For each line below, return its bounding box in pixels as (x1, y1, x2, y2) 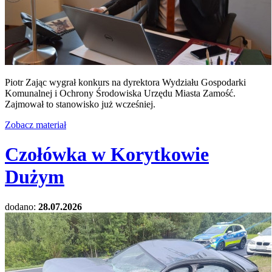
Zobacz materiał (5, 119, 66, 130)
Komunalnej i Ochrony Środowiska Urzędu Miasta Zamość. (5, 87, 236, 98)
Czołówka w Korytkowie (5, 143, 209, 166)
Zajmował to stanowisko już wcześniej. (5, 98, 155, 109)
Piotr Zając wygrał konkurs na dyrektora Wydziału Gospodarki (5, 76, 246, 87)
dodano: (5, 201, 38, 212)
